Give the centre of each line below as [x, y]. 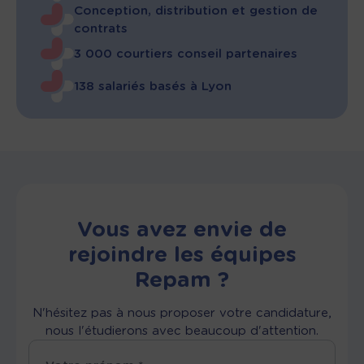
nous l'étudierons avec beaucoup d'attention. [182, 331]
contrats [101, 28]
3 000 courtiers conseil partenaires [186, 54]
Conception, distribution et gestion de [196, 11]
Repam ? [182, 279]
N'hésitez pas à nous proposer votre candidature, [182, 313]
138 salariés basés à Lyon [153, 86]
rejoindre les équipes [182, 254]
